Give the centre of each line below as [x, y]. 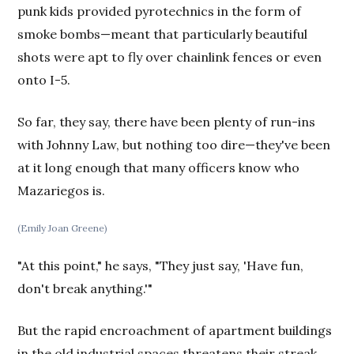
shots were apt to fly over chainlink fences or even [170, 56]
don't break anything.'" [85, 288]
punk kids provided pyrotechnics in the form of [160, 11]
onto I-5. [44, 79]
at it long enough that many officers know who [159, 167]
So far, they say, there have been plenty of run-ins [167, 121]
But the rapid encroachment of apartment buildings [175, 330]
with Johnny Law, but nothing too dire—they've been [174, 144]
